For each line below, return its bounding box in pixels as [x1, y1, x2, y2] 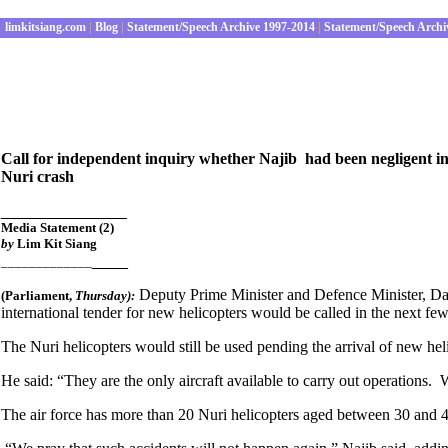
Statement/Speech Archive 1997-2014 [124, 20, 315, 34]
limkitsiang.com [2, 20, 86, 34]
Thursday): [75, 288, 135, 303]
